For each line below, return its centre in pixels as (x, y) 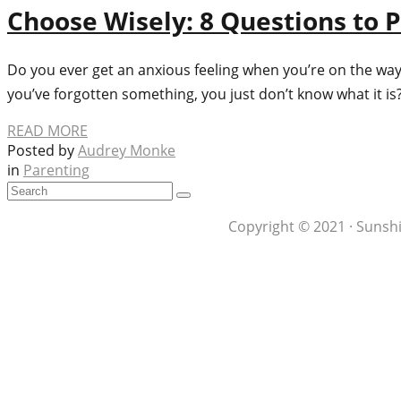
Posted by (43, 151)
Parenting (56, 171)
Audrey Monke (127, 151)
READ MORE (47, 131)
